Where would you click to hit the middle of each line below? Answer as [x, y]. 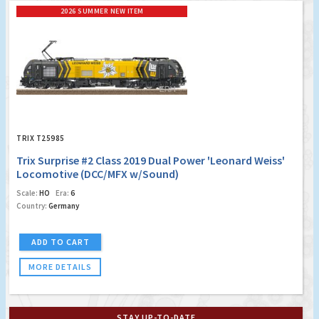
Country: [32, 206]
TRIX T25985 [41, 138]
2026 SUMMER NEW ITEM [102, 11]
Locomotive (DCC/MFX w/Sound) [98, 174]
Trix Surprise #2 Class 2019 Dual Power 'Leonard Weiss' [151, 161]
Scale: [27, 193]
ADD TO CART [60, 242]
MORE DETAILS [60, 267]
